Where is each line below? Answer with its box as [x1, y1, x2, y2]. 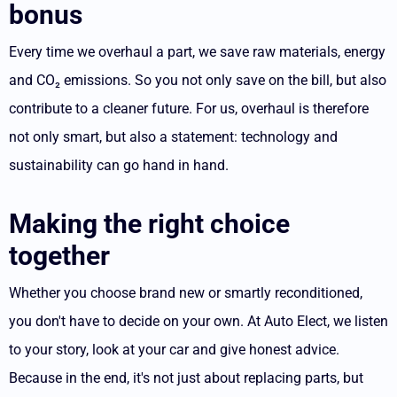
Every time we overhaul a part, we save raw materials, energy [9, 43, 385, 60]
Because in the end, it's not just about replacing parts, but [9, 370, 363, 386]
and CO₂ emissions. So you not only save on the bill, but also [9, 72, 386, 89]
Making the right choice [9, 208, 290, 239]
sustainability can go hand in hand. [9, 157, 229, 174]
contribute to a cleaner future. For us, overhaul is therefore [9, 100, 369, 117]
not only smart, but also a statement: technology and [9, 128, 338, 145]
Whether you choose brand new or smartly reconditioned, [9, 284, 362, 301]
